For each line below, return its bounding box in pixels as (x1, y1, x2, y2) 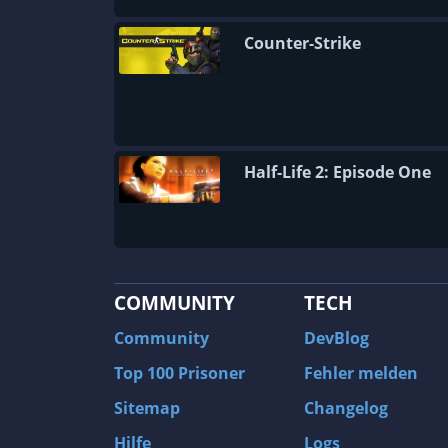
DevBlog (304, 327, 369, 349)
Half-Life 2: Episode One (244, 161, 431, 183)
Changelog (304, 397, 388, 419)
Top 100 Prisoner (114, 362, 245, 384)
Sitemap (114, 397, 180, 419)
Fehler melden (304, 362, 418, 384)
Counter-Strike (244, 32, 361, 54)
